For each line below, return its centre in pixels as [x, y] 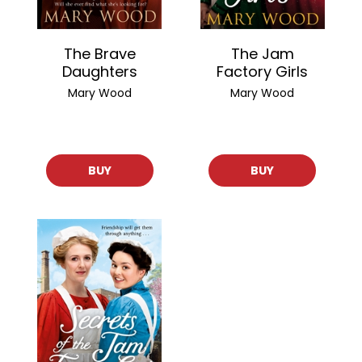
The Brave [99, 53]
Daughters [99, 71]
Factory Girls [263, 71]
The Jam [262, 53]
